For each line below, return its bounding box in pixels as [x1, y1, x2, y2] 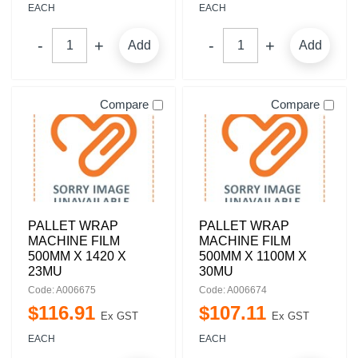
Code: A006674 [199, 284, 267, 296]
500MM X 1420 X [28, 249, 126, 263]
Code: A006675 [28, 284, 96, 296]
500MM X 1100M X [199, 249, 307, 263]
